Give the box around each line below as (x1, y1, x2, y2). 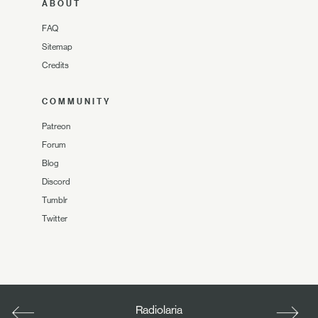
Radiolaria (136, 303, 182, 317)
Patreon (42, 121, 70, 131)
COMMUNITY (42, 97, 111, 106)
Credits (42, 60, 69, 70)
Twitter (42, 214, 67, 224)
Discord (42, 177, 70, 187)
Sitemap (42, 42, 72, 52)
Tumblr (42, 195, 67, 205)
